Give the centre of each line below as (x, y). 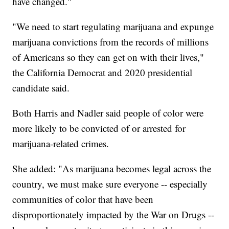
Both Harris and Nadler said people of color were (108, 113)
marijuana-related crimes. (61, 144)
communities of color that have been (83, 199)
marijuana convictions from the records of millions (111, 42)
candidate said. (41, 88)
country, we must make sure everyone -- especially (110, 184)
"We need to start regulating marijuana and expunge (113, 27)
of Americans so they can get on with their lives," (108, 57)
